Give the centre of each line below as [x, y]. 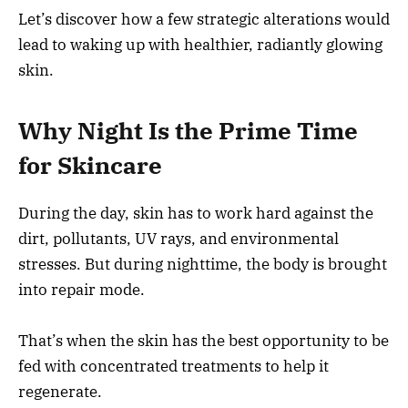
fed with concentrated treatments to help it [173, 367]
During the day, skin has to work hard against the [196, 214]
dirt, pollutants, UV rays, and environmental [178, 239]
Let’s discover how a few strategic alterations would [204, 19]
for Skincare [90, 166]
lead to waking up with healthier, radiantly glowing [200, 44]
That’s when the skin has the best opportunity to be [204, 341]
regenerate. [60, 392]
